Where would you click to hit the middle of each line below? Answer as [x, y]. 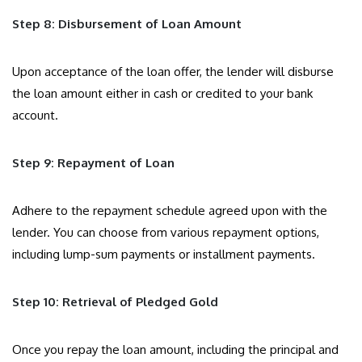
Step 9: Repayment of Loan [93, 163]
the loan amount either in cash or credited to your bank [162, 94]
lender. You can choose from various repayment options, [166, 233]
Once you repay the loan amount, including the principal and [175, 350]
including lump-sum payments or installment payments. [164, 255]
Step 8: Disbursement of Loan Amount [127, 24]
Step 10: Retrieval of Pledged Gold [115, 302]
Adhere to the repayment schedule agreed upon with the [170, 211]
